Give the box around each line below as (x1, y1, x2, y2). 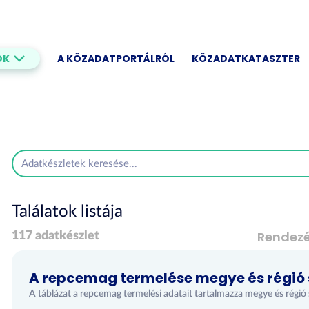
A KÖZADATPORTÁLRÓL (57, 52, 175, 66)
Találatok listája (11, 203, 123, 220)
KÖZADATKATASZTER (192, 52, 300, 66)
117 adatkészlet (11, 230, 99, 242)
